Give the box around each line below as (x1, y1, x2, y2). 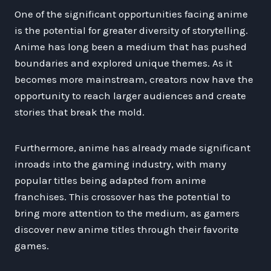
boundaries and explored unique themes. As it (15, 56, 232, 69)
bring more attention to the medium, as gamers (15, 206, 240, 219)
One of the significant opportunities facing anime (15, 7, 248, 20)
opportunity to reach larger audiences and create (15, 89, 246, 102)
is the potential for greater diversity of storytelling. (15, 24, 248, 36)
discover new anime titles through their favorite (15, 223, 239, 235)
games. (15, 239, 49, 252)
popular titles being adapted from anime (15, 174, 206, 186)
